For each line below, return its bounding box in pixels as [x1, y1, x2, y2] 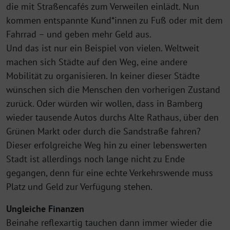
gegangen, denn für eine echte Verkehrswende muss [6, 166, 213, 179]
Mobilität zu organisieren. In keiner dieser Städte [6, 69, 200, 82]
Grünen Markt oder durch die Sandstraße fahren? [6, 125, 201, 137]
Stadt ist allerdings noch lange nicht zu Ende [6, 152, 185, 165]
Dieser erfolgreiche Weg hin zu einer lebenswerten [6, 139, 207, 151]
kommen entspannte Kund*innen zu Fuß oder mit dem [6, 14, 223, 26]
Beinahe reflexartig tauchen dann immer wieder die [6, 216, 212, 228]
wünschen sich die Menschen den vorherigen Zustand [6, 83, 220, 95]
